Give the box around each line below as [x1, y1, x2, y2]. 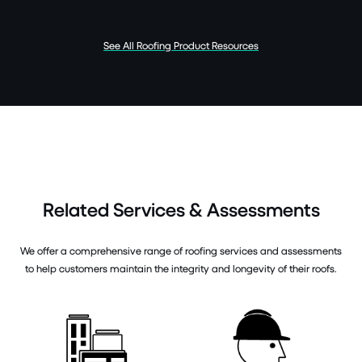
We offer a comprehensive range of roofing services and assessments [20, 244, 342, 258]
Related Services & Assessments [42, 198, 320, 221]
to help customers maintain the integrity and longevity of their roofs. [25, 262, 337, 276]
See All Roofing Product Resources [103, 39, 259, 53]
